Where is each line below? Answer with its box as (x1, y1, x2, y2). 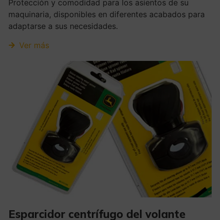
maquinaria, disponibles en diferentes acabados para (8, 9, 205, 19)
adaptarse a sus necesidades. (8, 21, 118, 31)
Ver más (19, 40, 50, 50)
